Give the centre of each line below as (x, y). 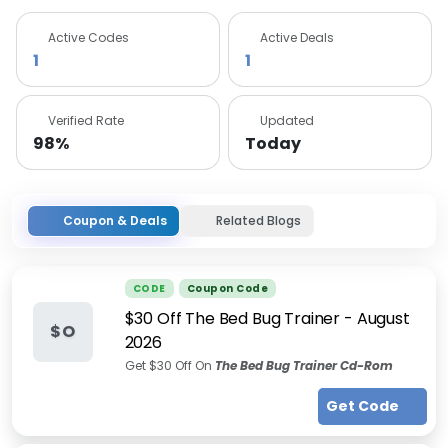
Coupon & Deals (115, 220)
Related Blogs (258, 220)
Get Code (363, 406)
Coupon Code (227, 288)
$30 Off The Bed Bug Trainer (232, 318)
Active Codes (88, 37)
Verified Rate (86, 120)
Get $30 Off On (169, 365)
